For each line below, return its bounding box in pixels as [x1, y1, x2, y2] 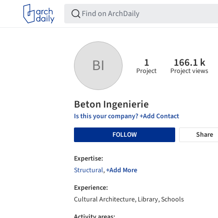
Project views [170, 66, 208, 76]
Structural [74, 165, 103, 175]
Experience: [74, 183, 108, 193]
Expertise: [74, 154, 103, 163]
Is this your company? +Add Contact [74, 111, 179, 121]
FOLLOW [112, 129, 137, 140]
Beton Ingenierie [74, 97, 149, 111]
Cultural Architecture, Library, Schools [74, 195, 184, 204]
